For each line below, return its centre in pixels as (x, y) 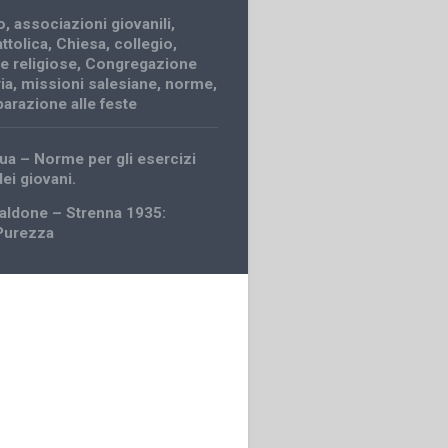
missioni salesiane (89, 84)
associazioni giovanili (93, 24)
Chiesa (81, 44)
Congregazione (141, 64)
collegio (144, 44)
